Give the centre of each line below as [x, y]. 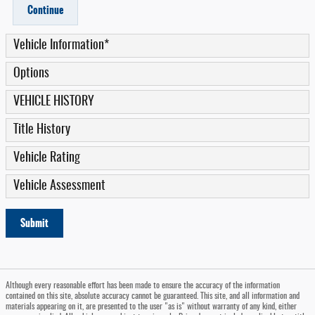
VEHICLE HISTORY [54, 102]
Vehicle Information [59, 45]
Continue [45, 10]
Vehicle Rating [47, 158]
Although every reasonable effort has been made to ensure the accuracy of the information [143, 286]
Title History [42, 130]
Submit [34, 223]
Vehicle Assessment [59, 186]
